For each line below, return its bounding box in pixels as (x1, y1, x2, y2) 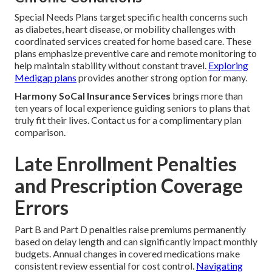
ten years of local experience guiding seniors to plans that (15, 102, 250, 114)
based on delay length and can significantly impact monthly (15, 236, 257, 248)
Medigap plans (15, 72, 76, 84)
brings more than (171, 90, 243, 102)
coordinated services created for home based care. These (15, 35, 251, 47)
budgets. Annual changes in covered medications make (15, 248, 240, 260)
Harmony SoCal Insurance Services (15, 90, 171, 102)
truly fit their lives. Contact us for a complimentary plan (15, 114, 242, 126)
